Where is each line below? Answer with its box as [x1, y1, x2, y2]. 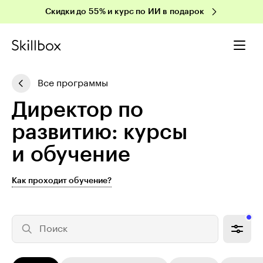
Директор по [12, 99, 143, 120]
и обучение [12, 144, 130, 165]
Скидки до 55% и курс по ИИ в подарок [45, 8, 204, 16]
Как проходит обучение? [12, 177, 112, 185]
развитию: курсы [12, 122, 187, 143]
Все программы [38, 79, 108, 88]
